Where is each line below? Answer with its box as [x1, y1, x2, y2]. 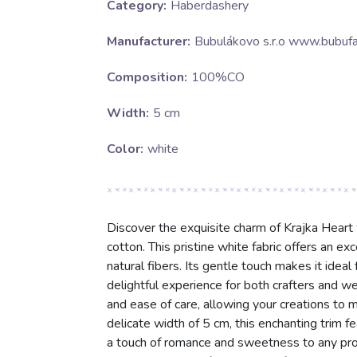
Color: [106, 140, 143, 159]
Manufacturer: [106, 33, 190, 51]
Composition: [106, 69, 187, 87]
